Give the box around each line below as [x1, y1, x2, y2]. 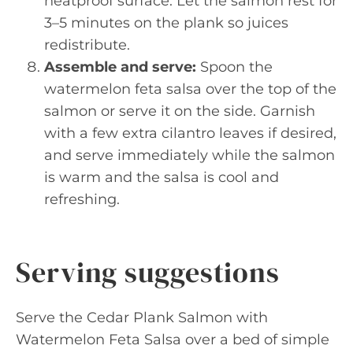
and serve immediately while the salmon [44, 147, 335, 164]
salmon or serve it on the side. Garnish [44, 102, 315, 120]
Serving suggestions [16, 253, 281, 292]
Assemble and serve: [44, 58, 196, 76]
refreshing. [44, 191, 120, 208]
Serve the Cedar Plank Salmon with [16, 309, 268, 326]
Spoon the [196, 58, 273, 76]
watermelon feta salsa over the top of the [44, 80, 336, 98]
